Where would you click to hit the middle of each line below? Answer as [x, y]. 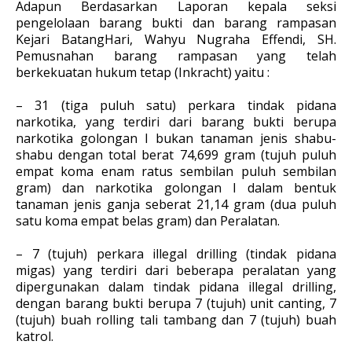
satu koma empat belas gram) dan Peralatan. [148, 220]
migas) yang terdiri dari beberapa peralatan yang [176, 270]
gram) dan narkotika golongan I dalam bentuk [176, 187]
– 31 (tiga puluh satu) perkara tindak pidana [176, 105]
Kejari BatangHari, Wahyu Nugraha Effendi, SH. [176, 39]
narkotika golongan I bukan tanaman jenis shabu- [176, 138]
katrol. [35, 336]
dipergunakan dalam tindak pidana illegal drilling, [176, 286]
